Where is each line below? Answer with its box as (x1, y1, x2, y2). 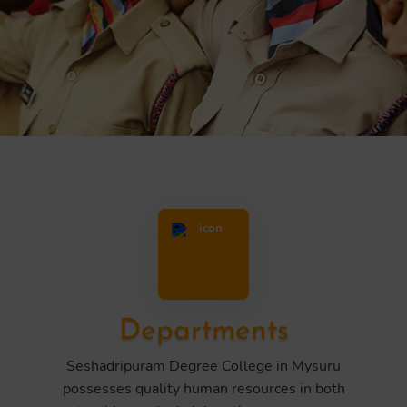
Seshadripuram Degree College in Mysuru (66, 356, 341, 376)
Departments (118, 317, 289, 346)
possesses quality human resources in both (62, 379, 345, 399)
